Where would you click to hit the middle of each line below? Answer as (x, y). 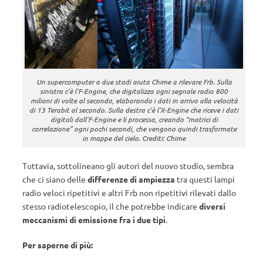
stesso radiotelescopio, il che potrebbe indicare (111, 206)
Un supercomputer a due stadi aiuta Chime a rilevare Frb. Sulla (134, 81)
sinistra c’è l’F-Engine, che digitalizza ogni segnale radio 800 (134, 91)
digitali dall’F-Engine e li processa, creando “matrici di (134, 119)
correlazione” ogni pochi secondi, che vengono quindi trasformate (134, 128)
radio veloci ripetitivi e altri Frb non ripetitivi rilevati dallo (129, 192)
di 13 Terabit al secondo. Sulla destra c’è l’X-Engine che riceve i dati (134, 109)
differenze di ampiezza (131, 179)
